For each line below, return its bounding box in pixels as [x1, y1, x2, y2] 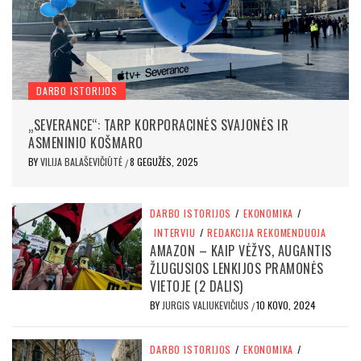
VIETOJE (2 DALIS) [150, 276, 243, 297]
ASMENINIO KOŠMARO [28, 133, 143, 153]
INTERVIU [154, 226, 196, 240]
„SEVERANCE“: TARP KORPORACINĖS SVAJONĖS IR [28, 115, 288, 135]
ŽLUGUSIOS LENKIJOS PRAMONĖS [150, 259, 324, 279]
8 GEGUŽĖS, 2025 [130, 155, 198, 169]
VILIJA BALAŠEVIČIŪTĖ [40, 155, 125, 169]
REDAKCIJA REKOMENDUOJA [207, 226, 327, 240]
